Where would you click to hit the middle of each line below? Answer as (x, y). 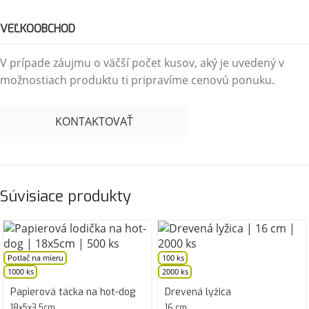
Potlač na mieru (34, 258)
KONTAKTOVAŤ (94, 121)
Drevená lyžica (198, 292)
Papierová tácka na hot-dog (73, 292)
